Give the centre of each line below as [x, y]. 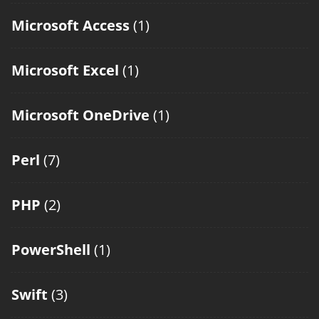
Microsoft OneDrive [80, 115]
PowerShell [51, 250]
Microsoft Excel [65, 70]
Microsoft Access [70, 26]
